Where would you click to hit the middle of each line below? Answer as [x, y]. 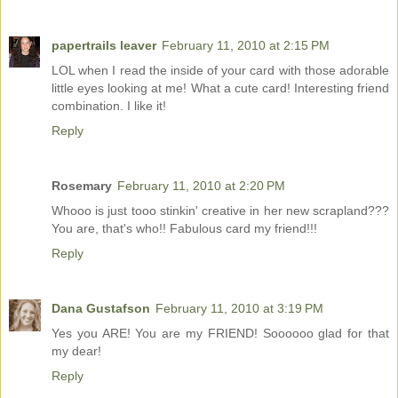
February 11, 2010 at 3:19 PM [239, 309]
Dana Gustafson [101, 309]
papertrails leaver [104, 46]
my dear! [76, 351]
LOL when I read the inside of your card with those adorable [220, 71]
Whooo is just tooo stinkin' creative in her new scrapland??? [220, 211]
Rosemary [82, 186]
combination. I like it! [109, 106]
